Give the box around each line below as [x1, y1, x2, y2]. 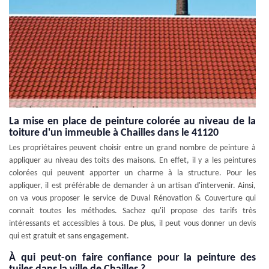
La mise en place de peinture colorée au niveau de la [9, 115, 256, 127]
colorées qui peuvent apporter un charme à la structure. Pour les [9, 168, 256, 178]
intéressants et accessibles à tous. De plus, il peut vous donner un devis [9, 219, 256, 228]
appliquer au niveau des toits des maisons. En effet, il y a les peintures [9, 156, 256, 165]
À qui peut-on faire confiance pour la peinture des [9, 252, 256, 264]
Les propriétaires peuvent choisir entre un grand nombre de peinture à [9, 143, 256, 153]
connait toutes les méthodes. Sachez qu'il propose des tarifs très [9, 206, 256, 216]
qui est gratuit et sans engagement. [9, 231, 129, 241]
